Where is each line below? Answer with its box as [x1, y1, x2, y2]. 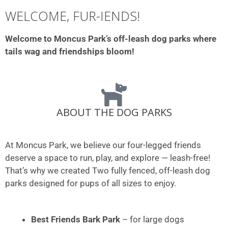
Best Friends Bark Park [31, 214, 120, 224]
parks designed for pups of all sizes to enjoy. [5, 178, 176, 189]
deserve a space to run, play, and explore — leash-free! [5, 153, 210, 163]
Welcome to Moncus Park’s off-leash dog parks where [5, 33, 216, 44]
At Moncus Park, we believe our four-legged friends [5, 140, 201, 151]
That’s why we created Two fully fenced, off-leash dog [5, 165, 210, 176]
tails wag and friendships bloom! [5, 46, 134, 56]
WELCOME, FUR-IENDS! [5, 7, 140, 24]
